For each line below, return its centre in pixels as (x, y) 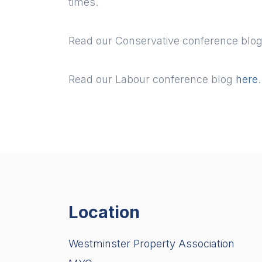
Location (104, 212)
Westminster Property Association (151, 244)
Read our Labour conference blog (152, 80)
